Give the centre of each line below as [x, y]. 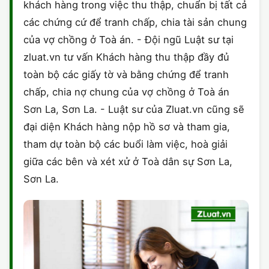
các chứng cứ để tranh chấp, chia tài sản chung [135, 23]
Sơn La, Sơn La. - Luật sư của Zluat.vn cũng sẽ [134, 110]
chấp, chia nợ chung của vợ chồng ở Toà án [126, 92]
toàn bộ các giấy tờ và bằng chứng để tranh [126, 75]
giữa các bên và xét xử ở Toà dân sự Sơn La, [128, 162]
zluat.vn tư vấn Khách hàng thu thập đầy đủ [126, 57]
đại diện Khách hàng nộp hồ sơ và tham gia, [127, 127]
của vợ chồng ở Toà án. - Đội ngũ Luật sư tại [128, 40]
